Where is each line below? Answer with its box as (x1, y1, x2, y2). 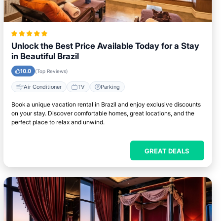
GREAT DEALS (145, 147, 190, 155)
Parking (101, 83, 120, 90)
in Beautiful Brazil (11, 51, 79, 61)
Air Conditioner (24, 83, 62, 90)
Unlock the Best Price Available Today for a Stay (11, 41, 200, 51)
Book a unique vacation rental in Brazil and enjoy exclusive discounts (11, 101, 201, 108)
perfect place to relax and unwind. (11, 118, 105, 126)
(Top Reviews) (35, 68, 69, 74)
